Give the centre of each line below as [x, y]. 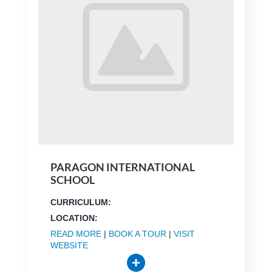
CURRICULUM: [80, 202]
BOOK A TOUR [137, 234]
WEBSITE [69, 246]
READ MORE [76, 234]
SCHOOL [72, 180]
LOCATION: [74, 218]
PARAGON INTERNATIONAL [122, 167]
